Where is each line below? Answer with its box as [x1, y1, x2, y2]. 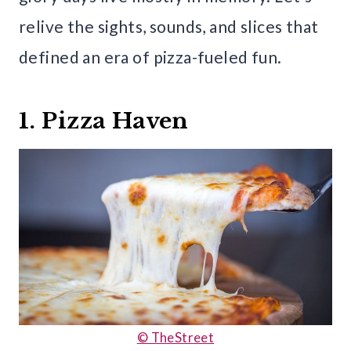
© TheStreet [136, 329, 215, 346]
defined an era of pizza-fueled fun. [19, 47, 282, 67]
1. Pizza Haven [19, 107, 189, 136]
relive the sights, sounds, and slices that [19, 16, 319, 37]
